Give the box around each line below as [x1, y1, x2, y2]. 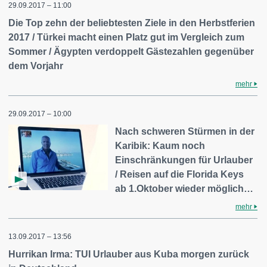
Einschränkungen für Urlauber [115, 155, 253, 165]
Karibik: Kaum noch [115, 141, 206, 151]
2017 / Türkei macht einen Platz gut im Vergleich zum [8, 32, 244, 42]
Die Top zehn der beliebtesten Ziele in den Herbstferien [8, 18, 255, 28]
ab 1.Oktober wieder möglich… [115, 184, 254, 194]
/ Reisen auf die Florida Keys [115, 169, 244, 179]
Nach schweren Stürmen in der [115, 126, 255, 136]
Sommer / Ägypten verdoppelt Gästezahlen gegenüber [8, 46, 254, 57]
